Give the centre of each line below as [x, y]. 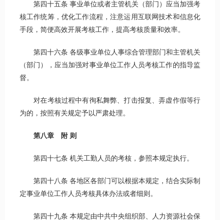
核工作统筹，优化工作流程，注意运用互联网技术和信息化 [110, 17]
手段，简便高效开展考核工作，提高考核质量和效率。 [102, 30]
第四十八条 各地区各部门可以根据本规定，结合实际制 [110, 181]
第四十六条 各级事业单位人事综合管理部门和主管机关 [110, 53]
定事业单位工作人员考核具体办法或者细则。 [88, 194]
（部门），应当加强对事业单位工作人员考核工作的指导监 [110, 65]
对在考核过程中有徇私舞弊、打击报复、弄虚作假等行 [110, 101]
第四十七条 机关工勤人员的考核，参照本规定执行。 [107, 159]
